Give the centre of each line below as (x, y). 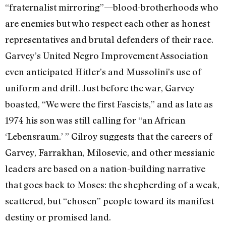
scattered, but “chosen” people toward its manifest (109, 201)
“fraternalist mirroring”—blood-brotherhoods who (112, 7)
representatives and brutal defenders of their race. (109, 39)
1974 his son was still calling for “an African (95, 120)
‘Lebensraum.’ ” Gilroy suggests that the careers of (109, 136)
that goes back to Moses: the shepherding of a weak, (112, 184)
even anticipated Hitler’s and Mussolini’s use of (103, 71)
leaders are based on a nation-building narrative (105, 168)
